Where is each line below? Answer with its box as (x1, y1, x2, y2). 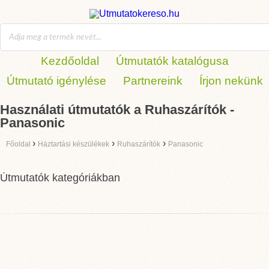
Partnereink (122, 74, 183, 87)
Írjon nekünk (199, 74, 263, 87)
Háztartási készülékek (38, 140, 109, 148)
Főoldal (6, 140, 32, 148)
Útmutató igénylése (6, 74, 106, 87)
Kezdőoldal (40, 55, 99, 67)
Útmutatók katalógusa (115, 55, 229, 67)
